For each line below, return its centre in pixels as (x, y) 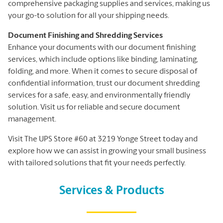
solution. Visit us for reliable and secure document (94, 107)
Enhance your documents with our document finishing (102, 48)
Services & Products (111, 191)
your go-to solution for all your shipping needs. (89, 16)
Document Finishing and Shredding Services (85, 36)
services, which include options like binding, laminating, (103, 59)
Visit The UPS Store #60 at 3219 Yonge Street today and (103, 139)
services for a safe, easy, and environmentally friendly (99, 95)
